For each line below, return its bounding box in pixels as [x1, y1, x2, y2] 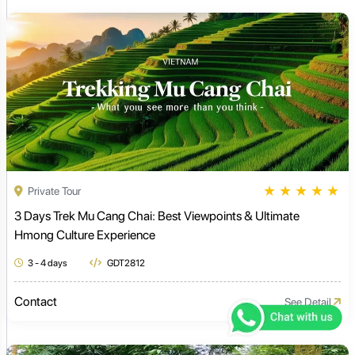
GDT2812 [105, 258, 145, 269]
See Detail [284, 295, 334, 308]
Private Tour [25, 184, 81, 197]
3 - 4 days [28, 258, 67, 269]
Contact [14, 294, 57, 310]
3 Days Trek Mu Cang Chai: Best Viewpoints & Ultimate [14, 208, 300, 224]
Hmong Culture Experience [14, 227, 155, 243]
